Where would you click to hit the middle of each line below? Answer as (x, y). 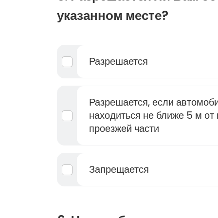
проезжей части (124, 128)
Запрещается (119, 169)
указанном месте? (113, 16)
